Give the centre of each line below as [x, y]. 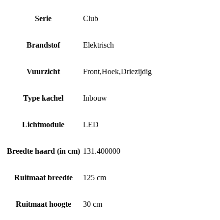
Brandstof [43, 45]
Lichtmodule [43, 124]
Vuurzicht [43, 71]
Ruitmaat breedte [43, 177]
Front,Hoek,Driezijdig [117, 71]
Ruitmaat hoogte [43, 204]
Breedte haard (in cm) [43, 151]
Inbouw [95, 98]
